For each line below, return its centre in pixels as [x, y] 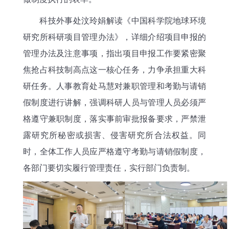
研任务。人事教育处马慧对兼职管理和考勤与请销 [114, 86]
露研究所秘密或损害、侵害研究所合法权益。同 [114, 135]
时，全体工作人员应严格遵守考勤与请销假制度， [114, 151]
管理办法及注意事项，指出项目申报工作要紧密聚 [114, 53]
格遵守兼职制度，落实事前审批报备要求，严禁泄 [114, 119]
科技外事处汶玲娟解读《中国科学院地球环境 [114, 20]
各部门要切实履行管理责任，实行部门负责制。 [109, 168]
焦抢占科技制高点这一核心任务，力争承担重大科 [114, 70]
